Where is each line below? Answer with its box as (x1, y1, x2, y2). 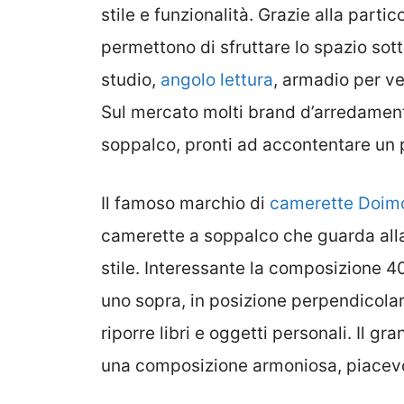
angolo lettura (161, 69, 273, 91)
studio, (101, 69, 161, 91)
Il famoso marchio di (101, 192, 270, 214)
